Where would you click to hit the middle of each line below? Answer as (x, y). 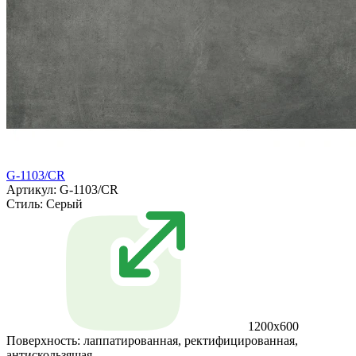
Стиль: (25, 204)
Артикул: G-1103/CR (62, 190)
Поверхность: (43, 341)
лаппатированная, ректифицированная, (191, 341)
